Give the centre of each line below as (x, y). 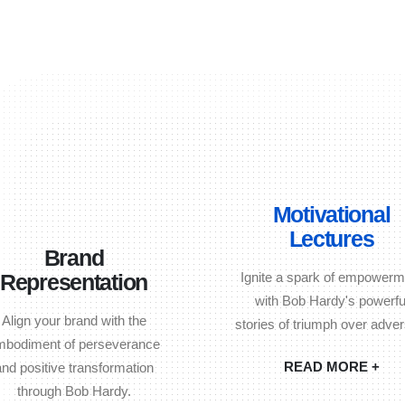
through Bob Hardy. (74, 391)
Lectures (331, 238)
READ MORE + (331, 366)
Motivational (331, 214)
